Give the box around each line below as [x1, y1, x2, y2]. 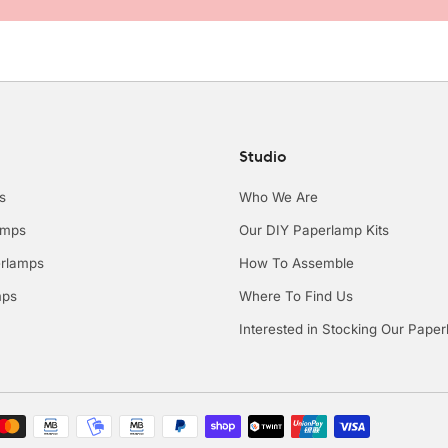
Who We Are [239, 189, 318, 206]
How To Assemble [239, 255, 354, 272]
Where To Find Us [239, 288, 353, 305]
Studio [239, 146, 287, 167]
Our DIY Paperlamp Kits [239, 222, 389, 239]
